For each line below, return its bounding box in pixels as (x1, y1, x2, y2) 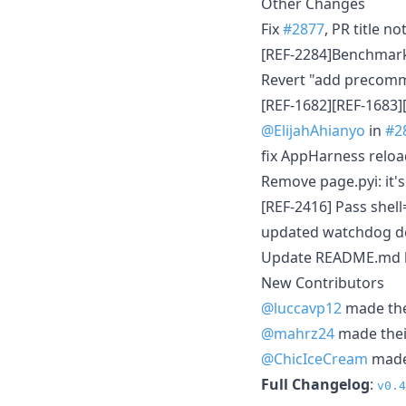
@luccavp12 (261, 297, 342, 318)
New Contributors (261, 272, 384, 293)
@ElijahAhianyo (261, 120, 365, 140)
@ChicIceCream (261, 348, 368, 369)
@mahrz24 (261, 323, 334, 343)
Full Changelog (261, 373, 370, 394)
